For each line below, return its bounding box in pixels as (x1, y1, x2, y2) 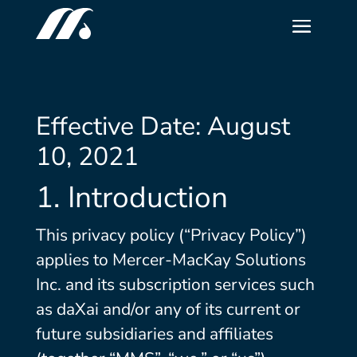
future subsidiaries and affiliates (35, 323, 273, 345)
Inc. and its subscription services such (35, 273, 315, 296)
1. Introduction (35, 178, 228, 218)
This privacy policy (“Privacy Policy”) (35, 224, 307, 246)
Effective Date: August (35, 109, 290, 143)
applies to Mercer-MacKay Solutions (35, 249, 306, 271)
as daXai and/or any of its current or (35, 298, 300, 320)
